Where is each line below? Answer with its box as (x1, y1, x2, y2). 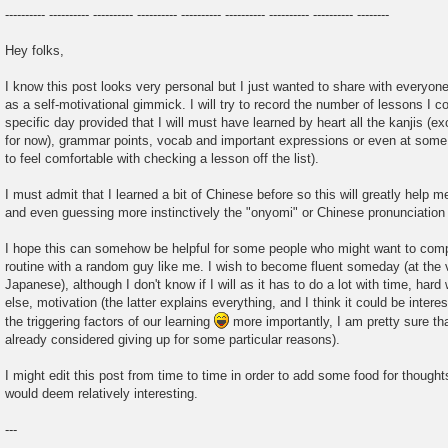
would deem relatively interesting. (5, 385, 198, 401)
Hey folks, (5, 42, 64, 58)
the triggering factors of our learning (5, 313, 214, 329)
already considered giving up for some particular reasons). (5, 331, 340, 347)
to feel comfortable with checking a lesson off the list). (5, 150, 319, 166)
